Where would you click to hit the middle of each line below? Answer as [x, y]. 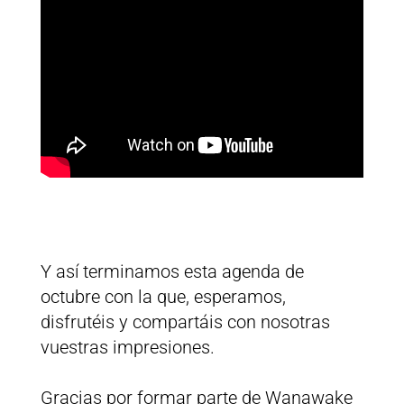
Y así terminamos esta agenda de [172, 272]
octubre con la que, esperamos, [163, 297]
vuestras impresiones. [127, 348]
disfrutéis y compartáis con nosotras [185, 322]
